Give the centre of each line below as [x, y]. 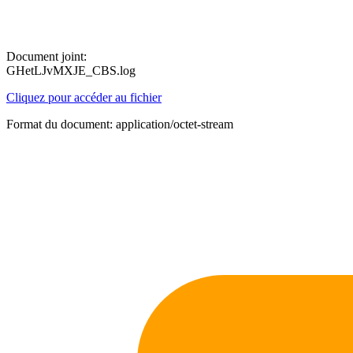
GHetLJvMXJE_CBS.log [71, 71]
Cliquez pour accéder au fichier [84, 97]
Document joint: [46, 56]
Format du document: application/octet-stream [120, 124]
